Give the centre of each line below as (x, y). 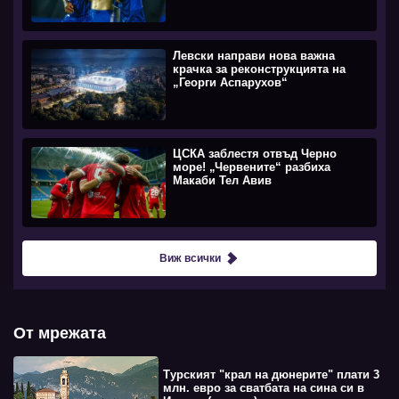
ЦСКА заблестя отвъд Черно (255, 153)
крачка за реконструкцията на (260, 69)
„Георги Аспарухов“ (231, 82)
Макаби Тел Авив (223, 180)
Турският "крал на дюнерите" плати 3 (271, 375)
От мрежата (60, 334)
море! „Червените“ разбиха (252, 167)
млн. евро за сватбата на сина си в (263, 388)
